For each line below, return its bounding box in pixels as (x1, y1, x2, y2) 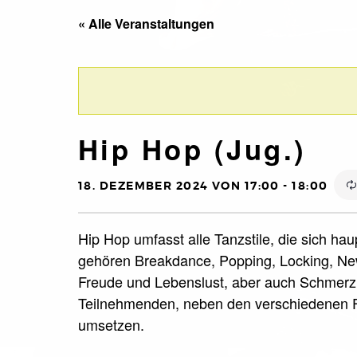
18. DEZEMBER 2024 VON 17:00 (78, 178, 280, 193)
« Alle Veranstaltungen (78, 14, 214, 33)
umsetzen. (78, 313, 144, 335)
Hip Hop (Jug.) (78, 128, 307, 169)
